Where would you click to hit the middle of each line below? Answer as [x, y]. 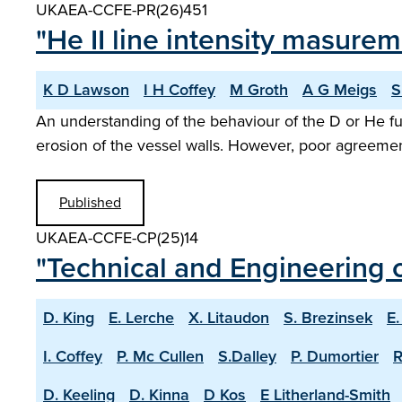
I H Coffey [179, 90]
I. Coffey [73, 356]
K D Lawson [86, 90]
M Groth [259, 90]
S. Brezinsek [328, 318]
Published [90, 202]
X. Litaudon [229, 318]
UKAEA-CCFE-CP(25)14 [117, 238]
